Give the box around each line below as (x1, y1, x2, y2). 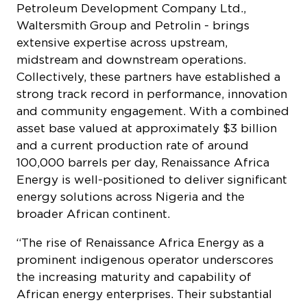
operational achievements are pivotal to (16, 262, 244, 277)
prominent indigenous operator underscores (16, 194, 273, 208)
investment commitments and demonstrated (16, 245, 272, 260)
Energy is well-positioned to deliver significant (16, 114, 287, 128)
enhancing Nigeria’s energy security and (16, 280, 248, 294)
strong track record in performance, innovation (16, 28, 287, 42)
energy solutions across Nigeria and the (16, 131, 245, 145)
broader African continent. (16, 148, 170, 162)
